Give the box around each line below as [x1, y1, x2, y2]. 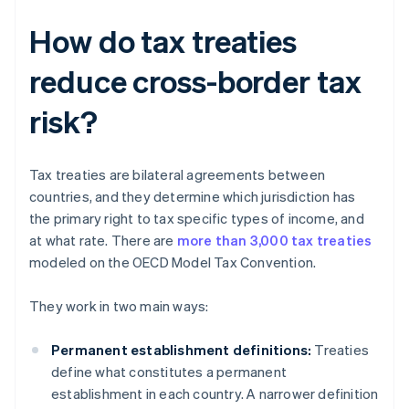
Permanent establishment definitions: [51, 341, 312, 360]
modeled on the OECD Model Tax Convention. [29, 253, 317, 272]
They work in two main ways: [29, 297, 209, 316]
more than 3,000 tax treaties [176, 231, 372, 250]
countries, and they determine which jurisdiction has [29, 187, 356, 206]
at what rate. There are [29, 231, 177, 250]
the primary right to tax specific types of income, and [29, 209, 364, 228]
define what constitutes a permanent [51, 362, 287, 382]
